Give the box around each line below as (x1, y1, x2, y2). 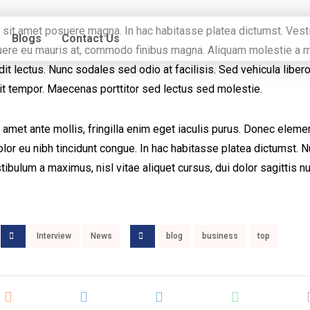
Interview (37, 231, 72, 241)
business (202, 231, 239, 241)
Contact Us (62, 32, 120, 45)
